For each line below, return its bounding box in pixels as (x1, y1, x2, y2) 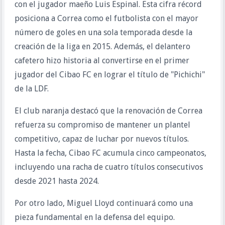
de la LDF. (14, 84, 49, 93)
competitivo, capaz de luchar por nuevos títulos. (14, 134, 189, 144)
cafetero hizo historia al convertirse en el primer (14, 56, 189, 65)
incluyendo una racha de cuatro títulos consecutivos (14, 162, 203, 172)
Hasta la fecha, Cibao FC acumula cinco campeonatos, (14, 148, 206, 158)
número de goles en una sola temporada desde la (14, 28, 192, 37)
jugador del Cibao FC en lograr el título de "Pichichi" (14, 70, 205, 79)
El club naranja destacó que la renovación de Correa (14, 106, 202, 116)
